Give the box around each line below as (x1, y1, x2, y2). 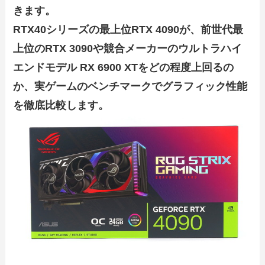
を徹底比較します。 (13, 99, 109, 112)
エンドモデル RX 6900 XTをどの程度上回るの (13, 62, 234, 74)
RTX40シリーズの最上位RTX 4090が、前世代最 (13, 24, 244, 36)
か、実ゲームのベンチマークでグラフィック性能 (13, 80, 248, 93)
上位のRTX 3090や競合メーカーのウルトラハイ (13, 43, 243, 55)
